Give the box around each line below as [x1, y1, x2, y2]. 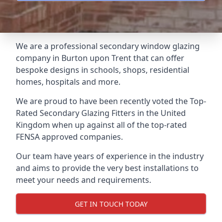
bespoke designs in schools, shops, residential [16, 64, 189, 75]
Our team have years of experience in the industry [16, 151, 204, 162]
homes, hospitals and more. [16, 76, 120, 87]
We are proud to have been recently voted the [16, 96, 190, 107]
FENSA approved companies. [16, 131, 123, 142]
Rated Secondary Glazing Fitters [16, 108, 135, 118]
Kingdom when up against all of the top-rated [16, 119, 187, 130]
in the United [135, 108, 186, 118]
